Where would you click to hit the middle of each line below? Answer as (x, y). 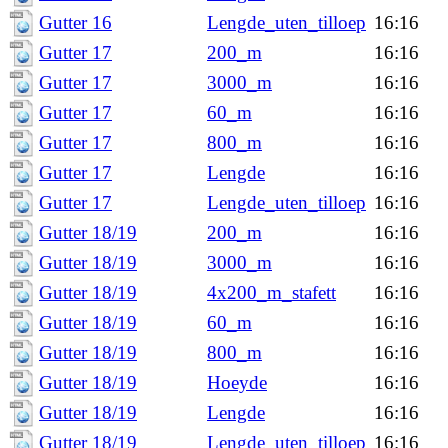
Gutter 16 (75, 22)
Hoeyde (237, 382)
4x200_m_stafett (271, 292)
